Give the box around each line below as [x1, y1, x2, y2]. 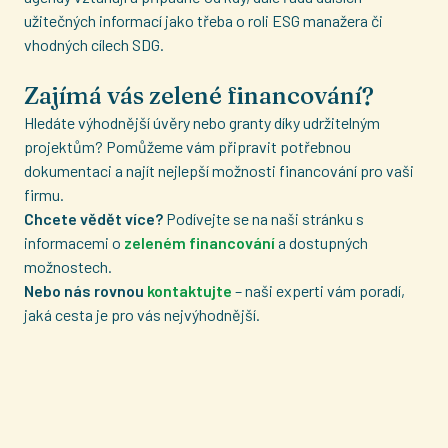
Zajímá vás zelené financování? [24, 81, 374, 110]
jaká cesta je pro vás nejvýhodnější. [24, 305, 260, 324]
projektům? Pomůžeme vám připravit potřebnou [24, 137, 351, 156]
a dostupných [278, 233, 368, 252]
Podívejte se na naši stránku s [163, 209, 364, 228]
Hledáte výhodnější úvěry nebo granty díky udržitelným [24, 113, 380, 132]
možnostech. [24, 257, 112, 276]
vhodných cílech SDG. [24, 35, 164, 54]
